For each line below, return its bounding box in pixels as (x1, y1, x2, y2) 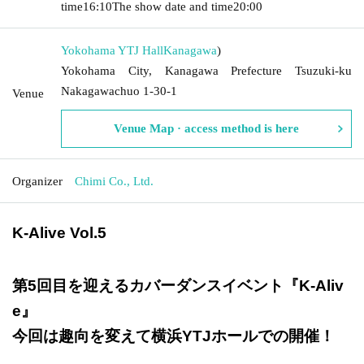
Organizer (12, 174, 63, 188)
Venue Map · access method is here (114, 121, 299, 135)
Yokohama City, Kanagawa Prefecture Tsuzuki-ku (61, 63, 352, 77)
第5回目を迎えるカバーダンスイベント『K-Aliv (12, 276, 344, 294)
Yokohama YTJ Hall (61, 43, 163, 57)
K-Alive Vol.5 (12, 223, 106, 241)
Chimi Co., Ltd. (75, 174, 154, 188)
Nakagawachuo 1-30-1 (61, 84, 177, 97)
